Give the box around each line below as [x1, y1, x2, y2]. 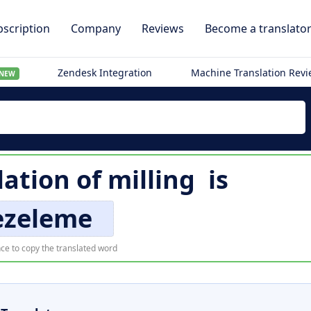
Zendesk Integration [58, 66, 153, 79]
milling [108, 162, 195, 196]
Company [71, 21, 121, 36]
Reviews [142, 21, 184, 36]
